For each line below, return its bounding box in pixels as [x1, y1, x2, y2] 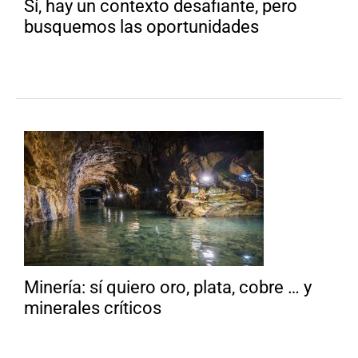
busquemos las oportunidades [24, 17, 263, 38]
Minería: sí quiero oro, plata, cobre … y [24, 277, 312, 298]
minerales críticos [24, 298, 165, 319]
